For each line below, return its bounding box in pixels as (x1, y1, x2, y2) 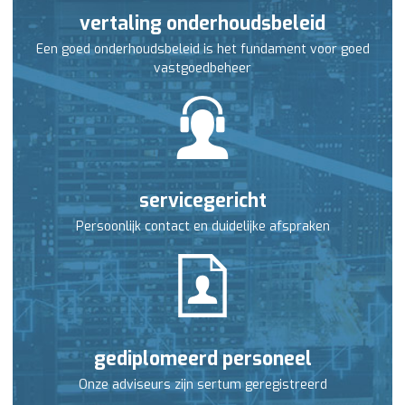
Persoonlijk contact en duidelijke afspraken (75, 218, 330, 236)
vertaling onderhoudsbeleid (80, 11, 325, 37)
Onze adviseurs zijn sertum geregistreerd (78, 376, 327, 394)
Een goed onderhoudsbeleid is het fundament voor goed (35, 41, 370, 59)
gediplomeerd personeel (93, 346, 312, 372)
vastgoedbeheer (154, 60, 251, 78)
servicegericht (138, 188, 267, 214)
